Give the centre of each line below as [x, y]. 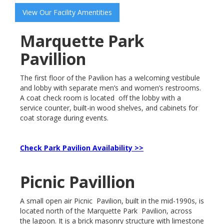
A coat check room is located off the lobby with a [100, 97]
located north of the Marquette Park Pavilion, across [106, 210]
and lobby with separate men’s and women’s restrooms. [110, 87]
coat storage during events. [64, 117]
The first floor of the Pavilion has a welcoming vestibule [110, 77]
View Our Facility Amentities [67, 12]
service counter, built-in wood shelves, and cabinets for [109, 107]
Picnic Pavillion [77, 181]
